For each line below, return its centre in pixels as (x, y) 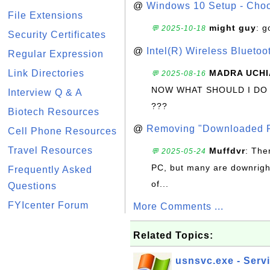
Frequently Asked (50, 170)
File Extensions (46, 15)
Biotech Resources (54, 112)
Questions (32, 186)
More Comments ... (178, 206)
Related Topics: (173, 235)
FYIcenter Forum (48, 205)
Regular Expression (56, 54)
